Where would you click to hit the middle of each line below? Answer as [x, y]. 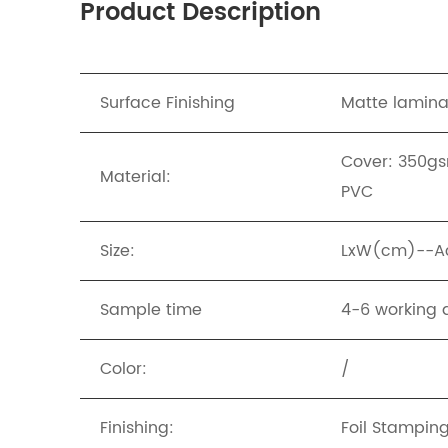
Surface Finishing [167, 103]
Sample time [151, 310]
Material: [135, 177]
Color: [123, 369]
